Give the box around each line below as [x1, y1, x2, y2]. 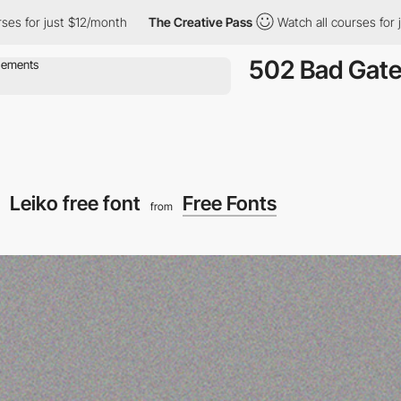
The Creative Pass [109, 14, 214, 30]
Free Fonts [183, 191, 277, 215]
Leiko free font [10, 191, 145, 215]
